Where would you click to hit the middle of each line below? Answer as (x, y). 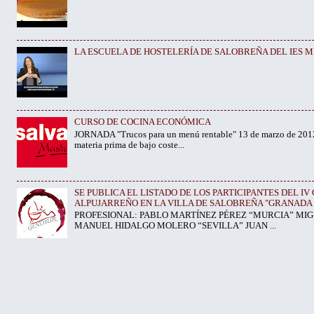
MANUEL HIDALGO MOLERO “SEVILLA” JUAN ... (176, 226)
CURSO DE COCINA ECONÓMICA (143, 122)
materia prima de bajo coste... (130, 145)
